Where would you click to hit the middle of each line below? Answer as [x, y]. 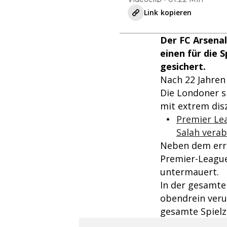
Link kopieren [168, 13]
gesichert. [183, 67]
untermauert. [190, 172]
